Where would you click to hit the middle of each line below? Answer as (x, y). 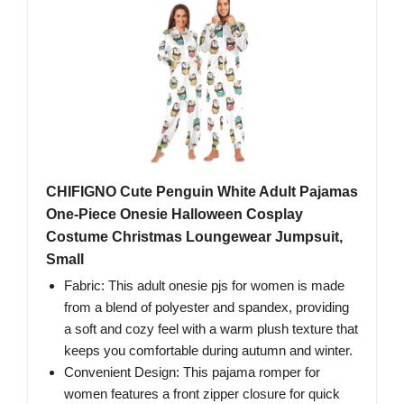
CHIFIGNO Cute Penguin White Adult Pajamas (202, 192)
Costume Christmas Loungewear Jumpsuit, (194, 237)
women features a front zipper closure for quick (202, 394)
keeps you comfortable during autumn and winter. (208, 351)
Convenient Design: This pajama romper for (192, 372)
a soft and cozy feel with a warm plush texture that (211, 329)
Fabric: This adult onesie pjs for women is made (204, 286)
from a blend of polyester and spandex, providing (207, 308)
